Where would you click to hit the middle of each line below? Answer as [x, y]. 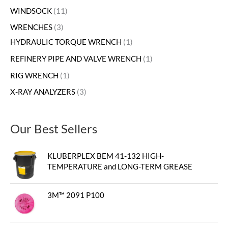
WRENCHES [31, 27]
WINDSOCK [31, 11]
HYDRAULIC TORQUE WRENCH [66, 42]
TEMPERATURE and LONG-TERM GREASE [120, 167]
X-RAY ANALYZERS [43, 92]
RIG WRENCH [34, 75]
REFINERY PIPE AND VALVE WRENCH [76, 59]
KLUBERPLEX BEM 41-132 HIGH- [105, 156]
